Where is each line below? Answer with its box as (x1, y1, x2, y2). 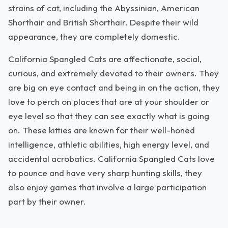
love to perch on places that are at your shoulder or (8, 96, 209, 107)
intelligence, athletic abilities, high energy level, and (8, 139, 209, 150)
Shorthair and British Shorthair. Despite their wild (8, 17, 198, 27)
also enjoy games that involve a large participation (8, 182, 207, 192)
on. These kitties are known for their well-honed (8, 125, 195, 135)
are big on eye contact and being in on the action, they (8, 82, 220, 93)
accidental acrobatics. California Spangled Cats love (8, 153, 215, 164)
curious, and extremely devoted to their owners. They (8, 68, 219, 78)
